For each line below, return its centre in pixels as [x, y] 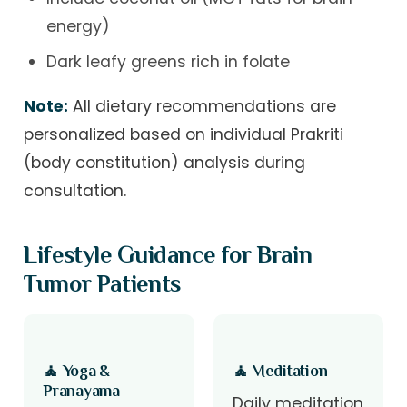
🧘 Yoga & [77, 370]
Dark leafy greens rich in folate [168, 62]
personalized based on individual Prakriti [184, 134]
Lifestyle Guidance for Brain [168, 255]
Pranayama [81, 390]
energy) [78, 27]
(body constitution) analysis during [165, 162]
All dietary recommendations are [203, 106]
